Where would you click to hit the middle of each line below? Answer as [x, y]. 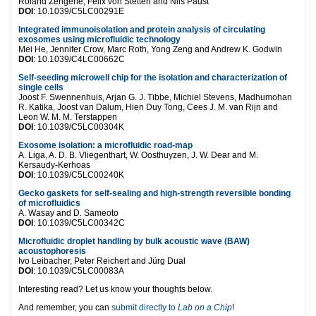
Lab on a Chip [205, 307]
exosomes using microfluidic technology [99, 39]
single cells [41, 87]
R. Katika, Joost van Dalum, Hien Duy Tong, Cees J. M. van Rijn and [148, 107]
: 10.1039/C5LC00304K [79, 127]
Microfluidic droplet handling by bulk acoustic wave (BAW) [134, 241]
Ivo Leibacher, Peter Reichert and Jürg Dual [102, 261]
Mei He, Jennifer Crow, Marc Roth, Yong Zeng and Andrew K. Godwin [150, 49]
